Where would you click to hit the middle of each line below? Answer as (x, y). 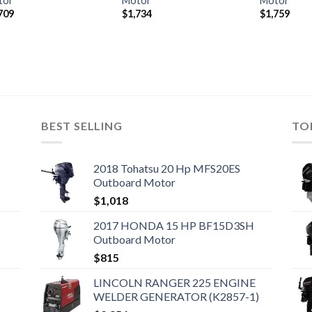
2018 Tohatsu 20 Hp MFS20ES (166, 169)
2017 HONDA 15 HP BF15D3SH (173, 226)
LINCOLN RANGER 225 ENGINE (174, 283)
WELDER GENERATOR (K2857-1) (176, 297)
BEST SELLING (81, 125)
